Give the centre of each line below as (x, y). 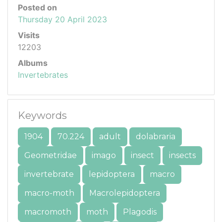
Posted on (37, 8)
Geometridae (51, 156)
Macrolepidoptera (125, 193)
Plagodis (140, 212)
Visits (29, 35)
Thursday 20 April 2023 (62, 20)
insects (182, 156)
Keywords (42, 116)
